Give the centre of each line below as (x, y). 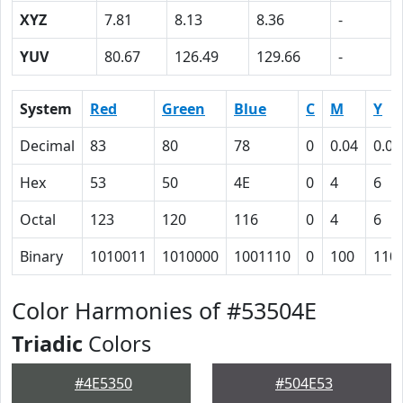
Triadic (47, 344)
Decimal (47, 146)
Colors (117, 344)
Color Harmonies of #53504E (164, 310)
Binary (41, 256)
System (46, 109)
